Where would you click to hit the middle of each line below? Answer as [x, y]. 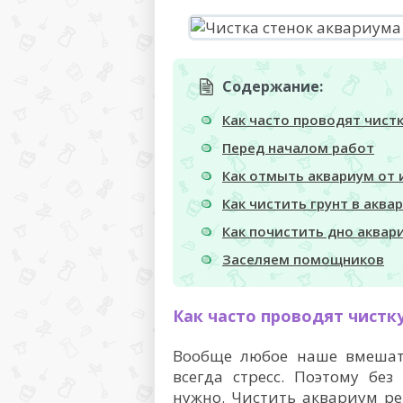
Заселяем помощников [303, 260]
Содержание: [273, 86]
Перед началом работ [298, 148]
